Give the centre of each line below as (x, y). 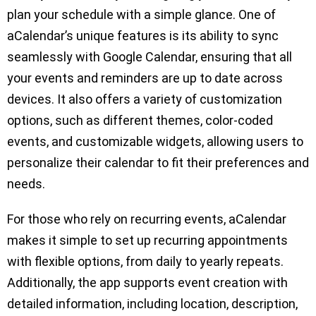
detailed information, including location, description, (152, 304)
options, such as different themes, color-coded (140, 121)
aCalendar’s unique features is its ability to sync (143, 36)
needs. (26, 184)
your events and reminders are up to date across (145, 78)
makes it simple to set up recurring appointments (147, 241)
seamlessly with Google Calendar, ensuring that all (150, 57)
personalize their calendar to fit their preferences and (158, 163)
